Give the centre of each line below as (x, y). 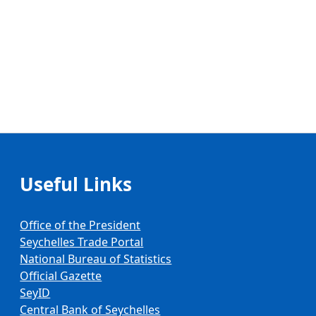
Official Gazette (61, 276)
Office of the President (80, 225)
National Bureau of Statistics (96, 259)
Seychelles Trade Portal (82, 242)
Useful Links (76, 184)
